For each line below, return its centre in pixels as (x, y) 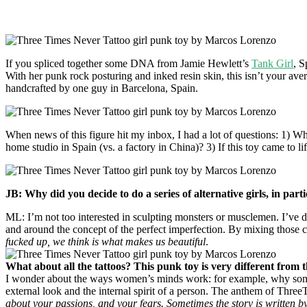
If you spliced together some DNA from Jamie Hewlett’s (128, 63)
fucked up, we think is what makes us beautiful (106, 241)
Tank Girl (272, 63)
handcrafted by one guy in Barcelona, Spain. (102, 88)
